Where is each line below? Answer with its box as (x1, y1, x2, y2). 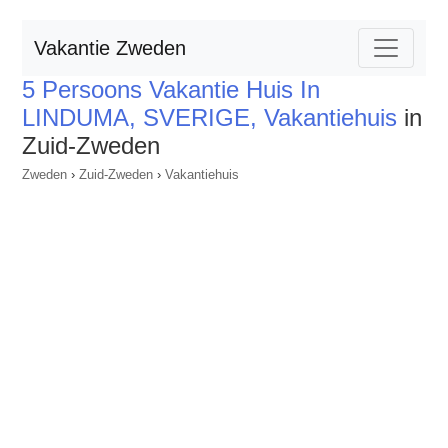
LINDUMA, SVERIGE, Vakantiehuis (22, 104, 397, 131)
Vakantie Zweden (34, 37, 186, 59)
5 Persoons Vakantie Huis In (22, 76, 320, 103)
